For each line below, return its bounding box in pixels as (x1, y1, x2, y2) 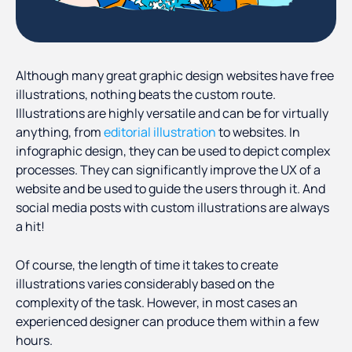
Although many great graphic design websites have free (16, 67, 334, 85)
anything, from (16, 123, 104, 141)
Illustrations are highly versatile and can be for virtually (16, 104, 328, 123)
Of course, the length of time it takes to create (16, 256, 278, 274)
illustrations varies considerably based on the (16, 275, 274, 293)
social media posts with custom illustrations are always (16, 199, 329, 217)
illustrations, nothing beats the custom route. (16, 86, 276, 104)
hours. (16, 332, 55, 350)
